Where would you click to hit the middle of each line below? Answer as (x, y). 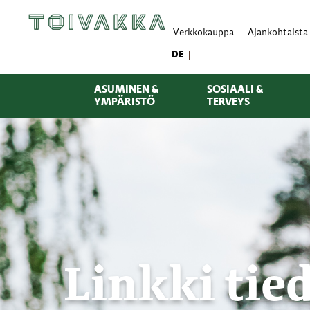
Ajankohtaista (278, 33)
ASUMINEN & (126, 90)
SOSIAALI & (235, 90)
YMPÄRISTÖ (124, 102)
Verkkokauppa (204, 33)
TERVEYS (228, 102)
